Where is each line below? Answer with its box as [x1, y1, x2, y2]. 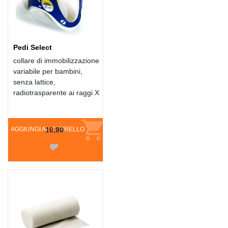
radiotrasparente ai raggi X [13, 89, 99, 97]
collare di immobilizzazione [13, 56, 99, 65]
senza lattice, [13, 78, 55, 87]
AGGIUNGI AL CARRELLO [11, 126, 84, 133]
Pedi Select [13, 43, 52, 52]
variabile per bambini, [13, 67, 82, 76]
